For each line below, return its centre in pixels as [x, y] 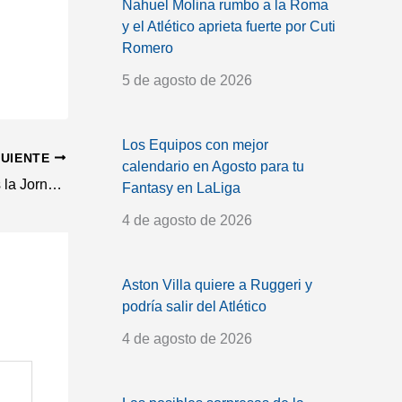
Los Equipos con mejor [195, 144]
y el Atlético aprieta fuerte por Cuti [229, 26]
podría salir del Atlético [194, 306]
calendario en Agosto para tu [213, 166]
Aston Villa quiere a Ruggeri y [217, 284]
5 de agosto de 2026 [187, 80]
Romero [148, 48]
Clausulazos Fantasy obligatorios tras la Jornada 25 [55, 184]
